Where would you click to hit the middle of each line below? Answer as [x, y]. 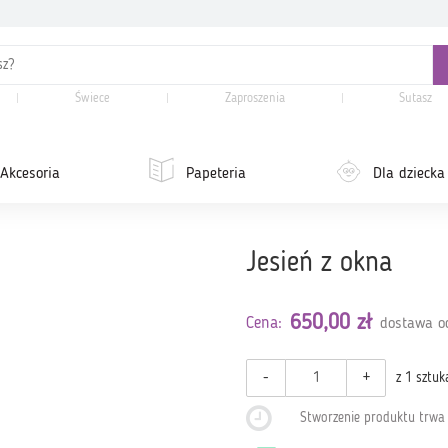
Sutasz [416, 98]
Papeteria [216, 174]
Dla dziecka [409, 174]
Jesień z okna [320, 264]
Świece [93, 98]
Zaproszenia [254, 98]
